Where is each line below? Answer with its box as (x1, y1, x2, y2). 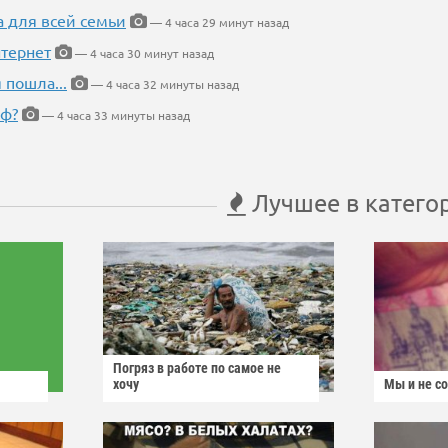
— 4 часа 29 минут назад (147, 14, 289, 31)
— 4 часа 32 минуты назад (88, 76, 239, 93)
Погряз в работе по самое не (113, 360, 281, 377)
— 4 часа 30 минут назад (72, 45, 214, 62)
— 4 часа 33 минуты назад (39, 107, 190, 124)
